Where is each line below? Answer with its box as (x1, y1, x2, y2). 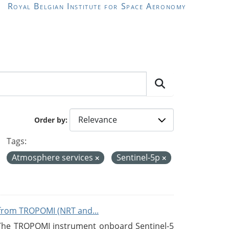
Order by (34, 115, 65, 125)
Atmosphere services (12, 151, 95, 163)
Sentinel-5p (117, 151, 162, 163)
